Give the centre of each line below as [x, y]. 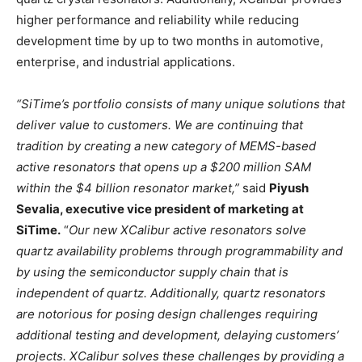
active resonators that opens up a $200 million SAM [164, 166]
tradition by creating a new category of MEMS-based [166, 145]
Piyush [289, 187]
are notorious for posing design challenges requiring [167, 314]
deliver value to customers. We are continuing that [160, 124]
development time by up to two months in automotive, [170, 40]
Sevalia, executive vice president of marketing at [160, 208]
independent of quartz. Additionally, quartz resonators [171, 293]
